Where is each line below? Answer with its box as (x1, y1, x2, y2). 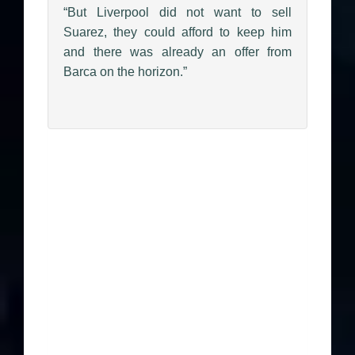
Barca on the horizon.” (63, 64, 187, 78)
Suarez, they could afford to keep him (63, 25, 292, 39)
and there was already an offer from (63, 44, 292, 59)
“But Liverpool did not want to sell (63, 5, 292, 19)
